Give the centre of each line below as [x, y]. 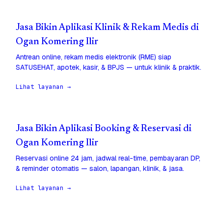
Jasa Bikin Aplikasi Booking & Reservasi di [104, 129]
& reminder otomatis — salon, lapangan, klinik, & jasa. [100, 169]
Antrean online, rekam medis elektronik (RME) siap [94, 57]
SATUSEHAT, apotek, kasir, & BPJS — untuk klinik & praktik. [109, 68]
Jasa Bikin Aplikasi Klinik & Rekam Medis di [107, 28]
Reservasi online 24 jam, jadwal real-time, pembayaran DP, [108, 158]
